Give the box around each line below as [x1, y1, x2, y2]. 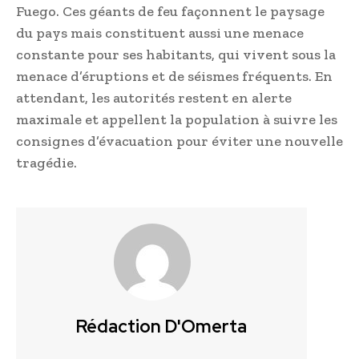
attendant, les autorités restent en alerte [16, 89, 292, 107]
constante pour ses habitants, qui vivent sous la [16, 46, 336, 64]
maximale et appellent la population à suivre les [16, 111, 337, 129]
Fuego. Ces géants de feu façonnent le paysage [16, 2, 325, 21]
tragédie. [16, 154, 77, 172]
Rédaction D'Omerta [76, 315, 247, 339]
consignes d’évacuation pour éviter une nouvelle [16, 132, 343, 151]
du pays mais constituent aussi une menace [16, 24, 304, 42]
